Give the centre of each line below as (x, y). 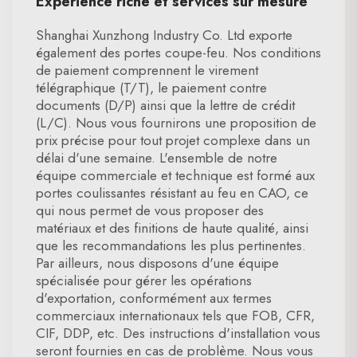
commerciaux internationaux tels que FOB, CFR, (175, 316)
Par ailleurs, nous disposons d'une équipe (157, 263)
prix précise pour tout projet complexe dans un (173, 140)
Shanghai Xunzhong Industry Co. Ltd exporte (164, 35)
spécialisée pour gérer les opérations (144, 280)
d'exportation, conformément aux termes (154, 298)
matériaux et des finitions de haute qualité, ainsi (172, 228)
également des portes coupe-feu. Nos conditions (178, 53)
